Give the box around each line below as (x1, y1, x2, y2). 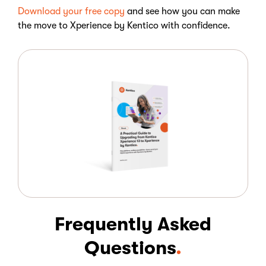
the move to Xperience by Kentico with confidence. (18, 20, 230, 31)
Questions (84, 237, 176, 259)
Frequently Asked (55, 213, 211, 236)
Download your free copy (18, 6, 127, 17)
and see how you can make (127, 6, 240, 17)
